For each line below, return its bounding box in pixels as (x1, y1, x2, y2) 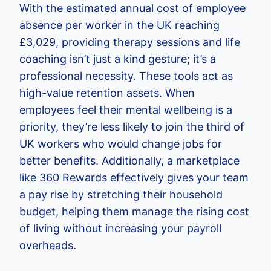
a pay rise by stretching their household (19, 188, 223, 201)
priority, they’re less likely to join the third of (19, 120, 244, 133)
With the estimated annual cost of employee (19, 2, 246, 15)
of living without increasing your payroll (19, 222, 221, 235)
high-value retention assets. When (19, 87, 195, 99)
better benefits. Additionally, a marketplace (19, 154, 240, 167)
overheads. (19, 239, 76, 252)
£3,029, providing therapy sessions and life (19, 36, 240, 48)
